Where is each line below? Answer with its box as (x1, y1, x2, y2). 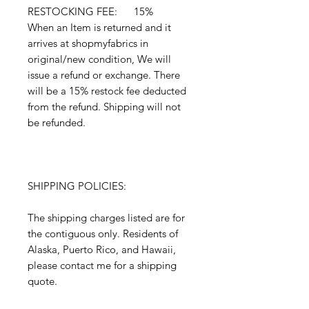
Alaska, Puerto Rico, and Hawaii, (28, 243, 176, 257)
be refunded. (28, 116, 86, 130)
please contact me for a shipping (28, 259, 177, 272)
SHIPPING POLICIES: (28, 179, 126, 193)
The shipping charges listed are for (28, 211, 185, 225)
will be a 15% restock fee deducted (28, 84, 186, 98)
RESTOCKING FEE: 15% (28, 5, 153, 19)
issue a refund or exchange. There (28, 68, 180, 82)
